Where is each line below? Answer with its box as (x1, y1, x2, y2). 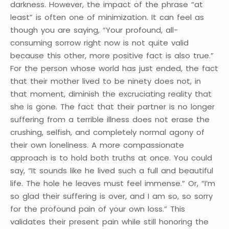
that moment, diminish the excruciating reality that (10, 88, 212, 100)
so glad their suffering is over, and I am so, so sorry (10, 191, 213, 202)
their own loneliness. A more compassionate (10, 140, 184, 151)
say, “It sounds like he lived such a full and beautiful (10, 165, 213, 176)
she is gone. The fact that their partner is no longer (10, 101, 215, 112)
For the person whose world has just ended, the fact (10, 63, 218, 74)
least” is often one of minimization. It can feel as (10, 12, 204, 23)
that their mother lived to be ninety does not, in (10, 76, 201, 87)
